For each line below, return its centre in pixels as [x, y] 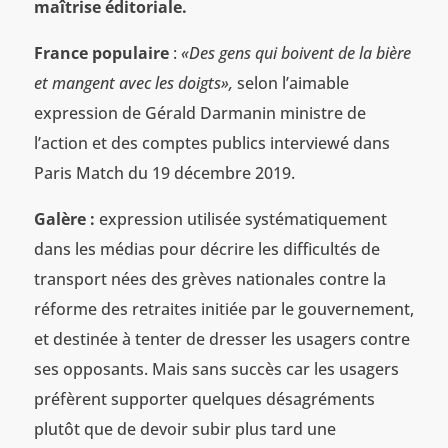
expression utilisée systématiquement [240, 218]
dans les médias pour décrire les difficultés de [206, 248]
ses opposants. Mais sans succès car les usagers [216, 368]
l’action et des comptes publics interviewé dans [211, 142]
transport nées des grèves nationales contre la [209, 278]
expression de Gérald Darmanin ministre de [199, 112]
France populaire [101, 52]
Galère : [64, 218]
